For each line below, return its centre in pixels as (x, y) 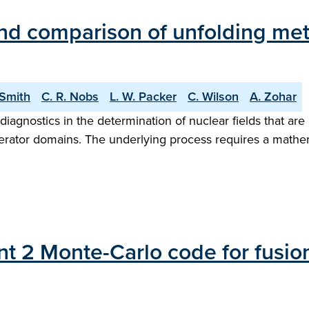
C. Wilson (213, 97)
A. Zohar (273, 97)
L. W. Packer (143, 97)
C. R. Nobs (70, 97)
